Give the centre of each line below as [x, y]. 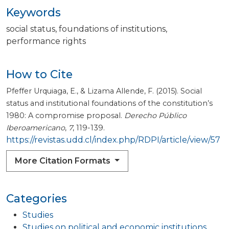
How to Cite [39, 74]
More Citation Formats [64, 161]
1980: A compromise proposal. [65, 116]
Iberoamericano [36, 128]
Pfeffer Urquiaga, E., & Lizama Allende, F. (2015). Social [104, 91]
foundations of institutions [112, 29]
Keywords [33, 13]
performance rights [46, 41]
